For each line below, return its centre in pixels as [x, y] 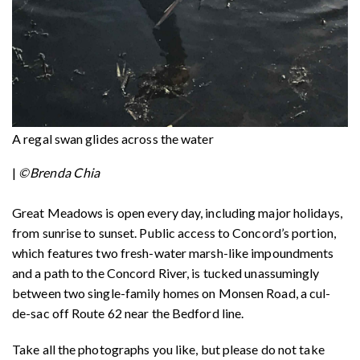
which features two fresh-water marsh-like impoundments [173, 252]
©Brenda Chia [59, 172]
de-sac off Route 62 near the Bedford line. [128, 313]
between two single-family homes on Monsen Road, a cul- [172, 292]
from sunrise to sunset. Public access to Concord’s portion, [174, 232]
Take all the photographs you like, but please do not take [168, 349]
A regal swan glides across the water [114, 138]
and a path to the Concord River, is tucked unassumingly [166, 272]
